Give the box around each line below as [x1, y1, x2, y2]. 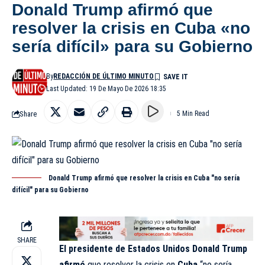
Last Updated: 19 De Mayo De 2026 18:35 [46, 85, 167, 93]
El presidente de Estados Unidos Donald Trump [59, 243, 247, 254]
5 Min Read [177, 109, 209, 118]
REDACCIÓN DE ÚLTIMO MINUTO [53, 72, 154, 81]
